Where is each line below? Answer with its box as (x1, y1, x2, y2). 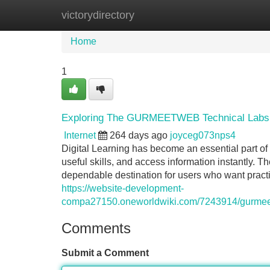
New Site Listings (124, 10, 198, 20)
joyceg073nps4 (170, 130, 236, 140)
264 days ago (110, 130, 168, 140)
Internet (64, 130, 96, 140)
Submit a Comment (61, 248, 149, 258)
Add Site (216, 10, 253, 20)
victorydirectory (61, 9, 134, 21)
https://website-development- (61, 183, 184, 193)
